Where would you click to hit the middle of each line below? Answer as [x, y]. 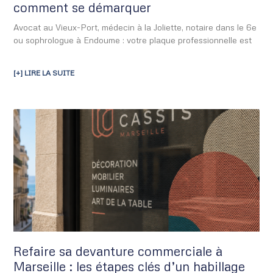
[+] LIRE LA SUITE [44, 73]
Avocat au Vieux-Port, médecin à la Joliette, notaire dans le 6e [135, 27]
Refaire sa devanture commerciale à [118, 251]
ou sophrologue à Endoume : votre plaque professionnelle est [133, 40]
